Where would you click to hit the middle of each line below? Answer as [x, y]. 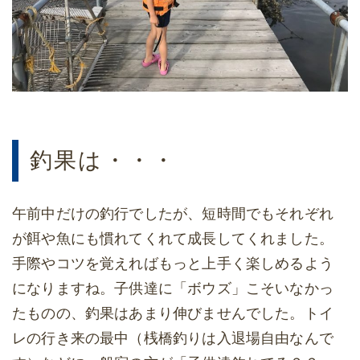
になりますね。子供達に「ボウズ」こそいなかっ [173, 288]
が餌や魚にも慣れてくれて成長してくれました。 [173, 238]
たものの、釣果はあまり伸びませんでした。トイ [173, 313]
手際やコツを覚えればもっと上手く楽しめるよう [173, 263]
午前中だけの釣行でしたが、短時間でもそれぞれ [173, 213]
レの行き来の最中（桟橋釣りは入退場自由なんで [173, 338]
